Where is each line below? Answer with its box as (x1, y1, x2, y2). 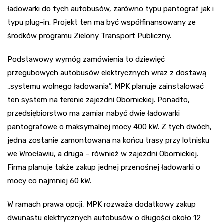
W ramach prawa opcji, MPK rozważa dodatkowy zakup (7, 200, 196, 209)
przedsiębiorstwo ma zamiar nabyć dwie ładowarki (7, 109, 180, 118)
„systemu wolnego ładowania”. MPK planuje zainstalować (7, 82, 204, 91)
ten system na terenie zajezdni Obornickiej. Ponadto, (7, 95, 190, 105)
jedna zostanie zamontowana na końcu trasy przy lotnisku (7, 136, 209, 145)
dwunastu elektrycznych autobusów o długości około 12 (7, 213, 201, 223)
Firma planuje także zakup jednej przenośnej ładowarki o (7, 163, 200, 172)
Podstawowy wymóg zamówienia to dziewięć (7, 55, 165, 64)
